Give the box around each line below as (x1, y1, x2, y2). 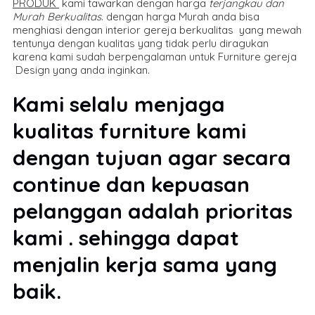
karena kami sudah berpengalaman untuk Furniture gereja (13, 49, 297, 63)
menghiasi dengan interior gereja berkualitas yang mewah (13, 22, 302, 37)
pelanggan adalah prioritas (13, 197, 292, 224)
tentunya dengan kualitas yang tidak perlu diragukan (13, 36, 269, 50)
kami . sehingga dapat (13, 224, 239, 251)
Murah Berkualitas (13, 9, 101, 23)
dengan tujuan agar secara (13, 143, 291, 171)
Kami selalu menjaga (13, 90, 225, 117)
